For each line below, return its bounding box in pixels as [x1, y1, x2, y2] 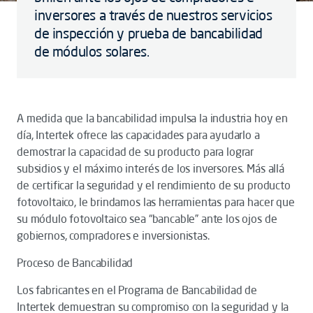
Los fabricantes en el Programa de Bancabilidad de [17, 283, 258, 297]
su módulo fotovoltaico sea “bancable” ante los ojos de [17, 212, 277, 226]
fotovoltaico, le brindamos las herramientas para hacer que [17, 195, 295, 209]
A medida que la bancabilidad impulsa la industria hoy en [17, 111, 289, 125]
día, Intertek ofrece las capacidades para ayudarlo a [17, 128, 260, 142]
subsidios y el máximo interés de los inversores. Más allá [17, 161, 284, 175]
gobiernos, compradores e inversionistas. [17, 228, 210, 242]
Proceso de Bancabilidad [17, 256, 133, 270]
